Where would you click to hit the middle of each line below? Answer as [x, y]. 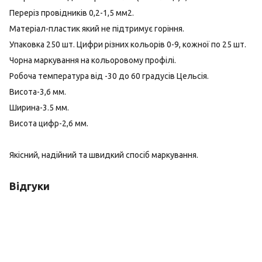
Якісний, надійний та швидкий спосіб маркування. [104, 155]
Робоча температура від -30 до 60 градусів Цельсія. [109, 76]
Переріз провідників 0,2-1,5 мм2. [72, 13]
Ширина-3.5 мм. [39, 108]
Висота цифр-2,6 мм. [49, 123]
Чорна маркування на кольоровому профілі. [93, 60]
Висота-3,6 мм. [38, 92]
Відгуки [30, 186]
